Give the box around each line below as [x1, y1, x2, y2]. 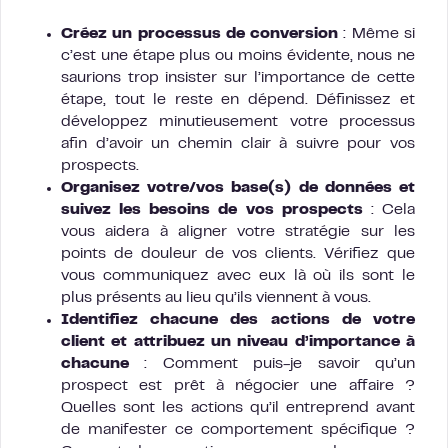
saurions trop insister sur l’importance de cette [61, 70, 415, 85]
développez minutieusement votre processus [61, 114, 415, 129]
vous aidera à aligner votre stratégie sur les [61, 224, 415, 239]
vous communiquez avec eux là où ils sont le [61, 268, 415, 283]
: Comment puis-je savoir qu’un [129, 356, 415, 371]
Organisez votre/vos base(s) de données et [61, 180, 415, 195]
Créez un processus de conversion [61, 26, 339, 41]
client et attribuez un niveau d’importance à [61, 334, 415, 349]
